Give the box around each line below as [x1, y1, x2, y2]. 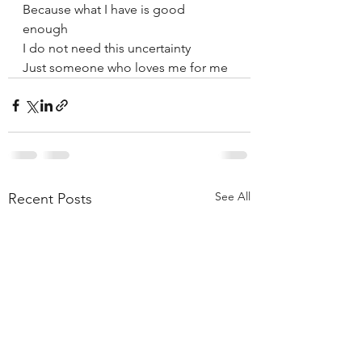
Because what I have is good [23, 2, 188, 17]
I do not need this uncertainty [23, 40, 194, 56]
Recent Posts [8, 190, 92, 208]
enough [23, 21, 71, 36]
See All [215, 189, 250, 204]
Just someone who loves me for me [23, 60, 228, 75]
